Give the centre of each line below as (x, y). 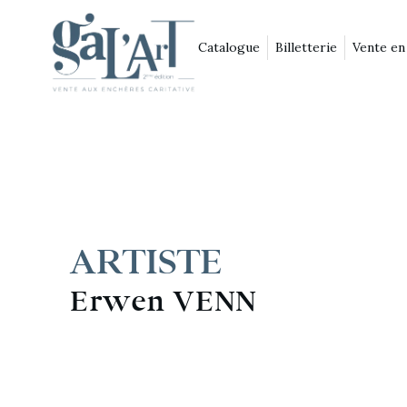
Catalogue (229, 47)
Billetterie (307, 47)
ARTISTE (147, 261)
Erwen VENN (164, 301)
